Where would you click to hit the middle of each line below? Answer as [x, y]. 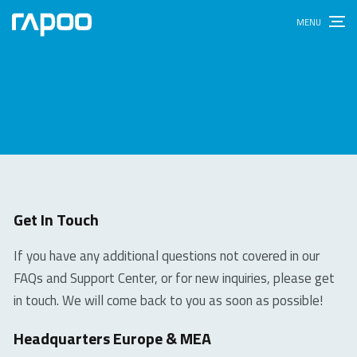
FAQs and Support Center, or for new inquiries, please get [174, 278]
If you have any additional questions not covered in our [167, 256]
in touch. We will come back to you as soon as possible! [168, 300]
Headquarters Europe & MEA [112, 338]
